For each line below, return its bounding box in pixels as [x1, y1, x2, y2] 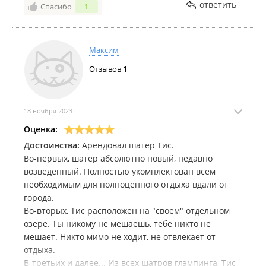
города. [24, 192, 54, 203]
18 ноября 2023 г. [24, 106, 79, 115]
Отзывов [89, 64, 123, 74]
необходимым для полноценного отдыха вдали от [24, 179, 228, 190]
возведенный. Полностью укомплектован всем [24, 166, 216, 177]
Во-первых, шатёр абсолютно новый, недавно [24, 153, 213, 164]
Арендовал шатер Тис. [80, 140, 174, 151]
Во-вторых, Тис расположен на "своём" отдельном [24, 205, 230, 216]
